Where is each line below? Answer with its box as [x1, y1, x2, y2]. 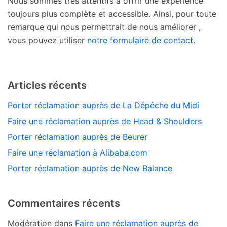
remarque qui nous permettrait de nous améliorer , [8, 21, 201, 32]
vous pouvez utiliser [8, 34, 87, 45]
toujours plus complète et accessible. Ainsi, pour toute [8, 8, 216, 19]
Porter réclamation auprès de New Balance [8, 163, 172, 173]
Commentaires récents [8, 197, 120, 209]
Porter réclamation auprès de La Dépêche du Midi [8, 100, 199, 110]
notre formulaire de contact [87, 34, 193, 45]
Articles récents [8, 79, 87, 91]
